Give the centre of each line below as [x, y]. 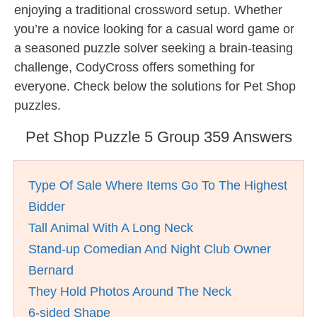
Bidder [47, 207]
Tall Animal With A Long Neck [111, 228]
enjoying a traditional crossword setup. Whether [148, 10]
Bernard [51, 270]
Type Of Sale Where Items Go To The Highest [158, 185]
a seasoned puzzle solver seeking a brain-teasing [154, 48]
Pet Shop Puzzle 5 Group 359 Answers [158, 137]
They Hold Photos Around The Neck [130, 292]
